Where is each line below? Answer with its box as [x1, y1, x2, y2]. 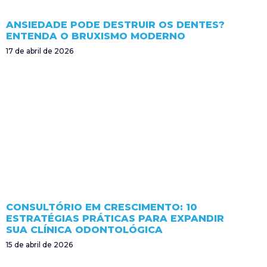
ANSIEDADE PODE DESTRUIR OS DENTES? [6, 18, 225, 30]
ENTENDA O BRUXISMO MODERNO [6, 30, 185, 42]
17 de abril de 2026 [6, 46, 73, 55]
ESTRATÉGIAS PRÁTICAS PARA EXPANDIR [6, 212, 224, 224]
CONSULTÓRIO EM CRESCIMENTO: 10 [6, 201, 197, 213]
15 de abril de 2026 [6, 240, 73, 249]
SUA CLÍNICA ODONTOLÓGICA [6, 223, 163, 235]
